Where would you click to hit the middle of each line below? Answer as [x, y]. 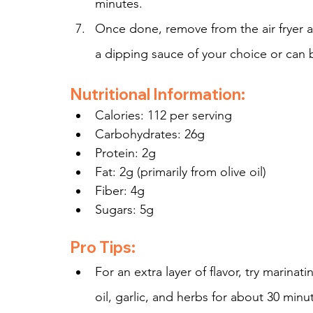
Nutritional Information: [158, 95]
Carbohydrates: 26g [150, 134]
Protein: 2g [125, 153]
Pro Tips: [103, 248]
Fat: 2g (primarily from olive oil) [181, 172]
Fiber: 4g [120, 191]
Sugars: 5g [124, 210]
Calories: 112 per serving [163, 116]
